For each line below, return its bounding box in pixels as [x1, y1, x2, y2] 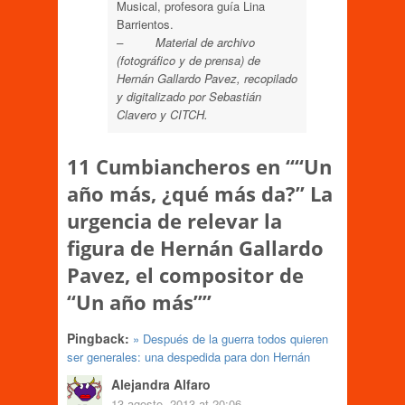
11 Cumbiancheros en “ [67, 152, 295, 180]
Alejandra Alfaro [111, 374, 211, 393]
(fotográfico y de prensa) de [117, 51, 260, 69]
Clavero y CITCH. [117, 105, 208, 123]
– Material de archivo [117, 33, 255, 51]
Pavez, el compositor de [67, 260, 304, 288]
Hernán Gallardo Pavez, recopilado [117, 69, 297, 87]
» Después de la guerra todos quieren [133, 329, 328, 347]
